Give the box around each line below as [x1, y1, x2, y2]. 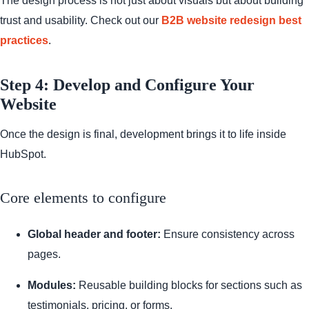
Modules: [28, 279, 76, 291]
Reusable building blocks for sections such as [76, 279, 302, 291]
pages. [28, 248, 61, 260]
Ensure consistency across [161, 228, 295, 240]
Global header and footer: [28, 228, 161, 240]
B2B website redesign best [161, 14, 301, 26]
